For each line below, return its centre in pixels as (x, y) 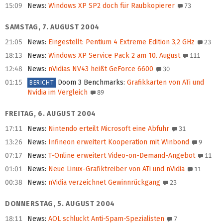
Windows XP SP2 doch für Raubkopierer (111, 6)
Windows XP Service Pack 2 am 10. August (113, 56)
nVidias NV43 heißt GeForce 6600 (100, 69)
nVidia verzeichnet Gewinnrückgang (103, 183)
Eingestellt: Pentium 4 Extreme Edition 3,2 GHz (120, 42)
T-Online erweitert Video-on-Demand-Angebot (121, 156)
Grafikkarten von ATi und (165, 83)
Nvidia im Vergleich (57, 93)
